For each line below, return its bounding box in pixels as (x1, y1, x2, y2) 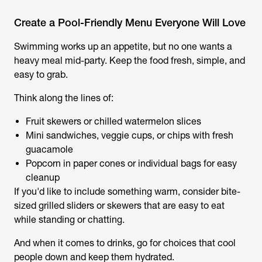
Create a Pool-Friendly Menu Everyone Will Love (14, 16, 246, 29)
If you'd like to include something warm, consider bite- (14, 186, 240, 197)
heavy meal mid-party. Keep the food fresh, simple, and (14, 55, 245, 66)
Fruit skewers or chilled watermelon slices (26, 116, 201, 127)
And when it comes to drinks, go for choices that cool (14, 237, 236, 249)
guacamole (26, 144, 73, 155)
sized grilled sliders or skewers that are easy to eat (14, 200, 225, 211)
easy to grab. (14, 69, 68, 80)
